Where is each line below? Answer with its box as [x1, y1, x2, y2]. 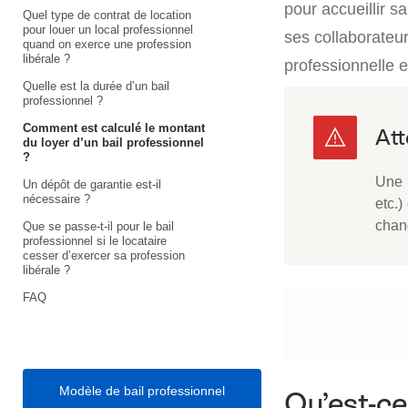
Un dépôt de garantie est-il [23, 177, 161, 191]
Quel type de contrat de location [23, 7, 191, 22]
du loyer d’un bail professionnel [23, 135, 204, 149]
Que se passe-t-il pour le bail [23, 219, 174, 233]
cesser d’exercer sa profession [23, 248, 185, 262]
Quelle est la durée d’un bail [23, 78, 169, 93]
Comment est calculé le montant [23, 120, 205, 135]
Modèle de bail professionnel [59, 382, 225, 398]
